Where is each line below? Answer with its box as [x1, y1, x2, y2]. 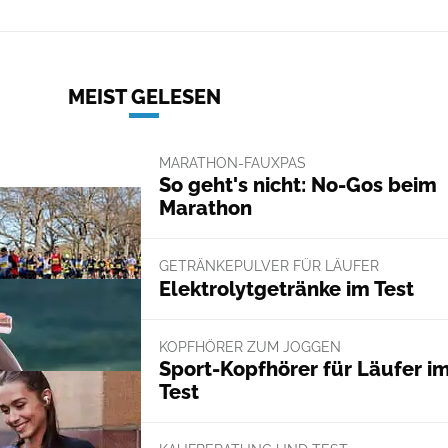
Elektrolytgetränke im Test [158, 276, 414, 301]
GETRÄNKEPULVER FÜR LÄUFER [158, 258, 379, 275]
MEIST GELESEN [67, 85, 221, 110]
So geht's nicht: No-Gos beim [158, 173, 437, 198]
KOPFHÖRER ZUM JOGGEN [158, 338, 341, 355]
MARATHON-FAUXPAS [158, 155, 306, 172]
